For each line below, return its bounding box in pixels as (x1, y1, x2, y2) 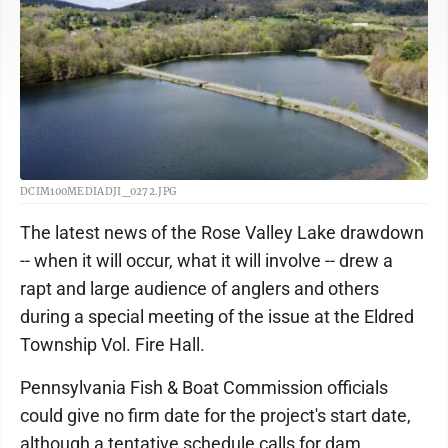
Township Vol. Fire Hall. (20, 334, 205, 356)
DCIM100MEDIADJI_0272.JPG (20, 185, 177, 199)
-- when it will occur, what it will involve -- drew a (20, 250, 393, 272)
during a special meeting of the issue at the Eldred (20, 306, 414, 328)
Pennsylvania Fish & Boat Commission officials (20, 377, 388, 399)
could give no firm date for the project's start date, (20, 405, 411, 427)
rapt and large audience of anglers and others (20, 278, 379, 300)
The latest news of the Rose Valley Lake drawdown (20, 222, 424, 244)
